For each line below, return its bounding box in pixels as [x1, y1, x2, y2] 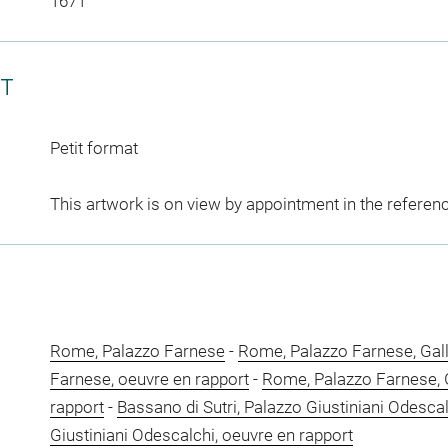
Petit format [49, 137, 138, 158]
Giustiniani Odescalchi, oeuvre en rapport [49, 424, 353, 445]
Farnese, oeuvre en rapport [49, 368, 249, 389]
